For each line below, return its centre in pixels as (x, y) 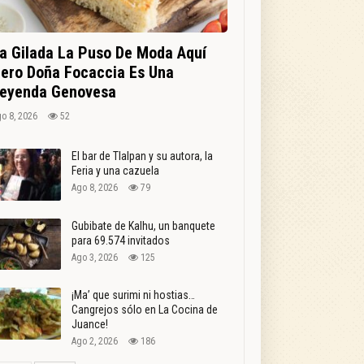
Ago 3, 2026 (94, 257)
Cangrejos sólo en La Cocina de (144, 310)
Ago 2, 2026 (94, 342)
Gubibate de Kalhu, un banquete (143, 225)
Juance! (89, 325)
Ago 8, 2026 (94, 187)
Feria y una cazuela (115, 170)
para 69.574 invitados (120, 240)
